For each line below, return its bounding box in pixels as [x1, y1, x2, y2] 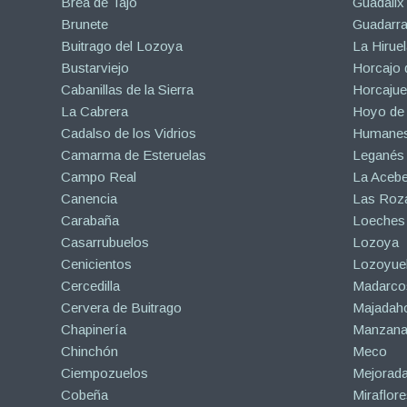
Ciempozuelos [61, 364, 148, 381]
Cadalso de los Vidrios [61, 124, 196, 141]
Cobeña [61, 386, 108, 402]
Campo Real [61, 168, 136, 184]
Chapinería [61, 321, 126, 337]
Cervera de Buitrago [61, 299, 182, 315]
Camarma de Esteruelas [61, 146, 206, 163]
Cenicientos [61, 255, 132, 272]
